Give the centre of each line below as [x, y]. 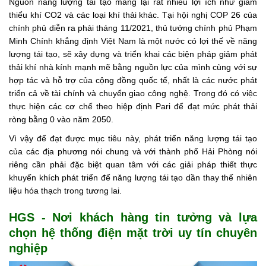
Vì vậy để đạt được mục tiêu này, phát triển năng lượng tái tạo [133, 138]
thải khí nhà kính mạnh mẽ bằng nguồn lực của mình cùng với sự [133, 67]
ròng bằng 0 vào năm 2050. [61, 119]
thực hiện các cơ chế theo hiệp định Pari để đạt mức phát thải [133, 106]
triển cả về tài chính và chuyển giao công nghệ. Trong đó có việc [133, 93]
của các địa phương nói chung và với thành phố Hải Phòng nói [133, 151]
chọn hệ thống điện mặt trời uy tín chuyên [133, 232]
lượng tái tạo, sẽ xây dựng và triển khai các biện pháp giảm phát [133, 54]
